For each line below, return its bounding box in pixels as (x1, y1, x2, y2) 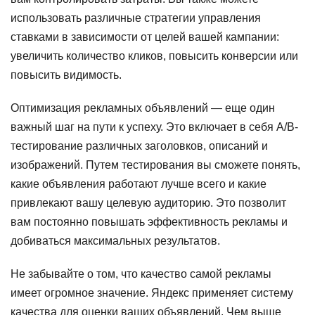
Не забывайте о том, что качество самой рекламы (11, 268, 271, 280)
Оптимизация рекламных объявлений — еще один (11, 102, 275, 114)
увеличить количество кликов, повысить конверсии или (11, 50, 298, 62)
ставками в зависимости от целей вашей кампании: (11, 31, 279, 43)
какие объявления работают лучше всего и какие (11, 178, 266, 190)
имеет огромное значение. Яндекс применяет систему (11, 287, 293, 299)
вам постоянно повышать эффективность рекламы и (11, 216, 288, 228)
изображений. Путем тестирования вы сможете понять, (11, 159, 300, 171)
